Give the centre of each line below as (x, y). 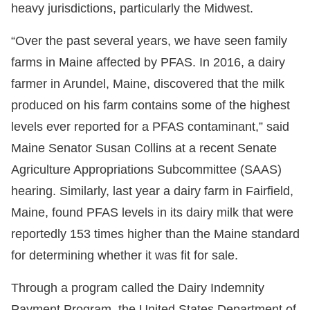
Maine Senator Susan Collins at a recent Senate (144, 148)
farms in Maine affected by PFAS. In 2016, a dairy (148, 63)
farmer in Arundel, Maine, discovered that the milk (148, 84)
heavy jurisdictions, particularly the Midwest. (132, 9)
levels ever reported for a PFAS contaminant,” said (150, 127)
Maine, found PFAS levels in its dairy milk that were (152, 213)
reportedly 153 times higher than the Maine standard (155, 234)
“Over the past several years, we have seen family (149, 41)
